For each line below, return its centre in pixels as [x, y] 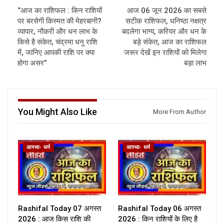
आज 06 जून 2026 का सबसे [167, 11]
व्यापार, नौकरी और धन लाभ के [57, 32]
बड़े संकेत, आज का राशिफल [170, 42]
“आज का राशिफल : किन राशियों [60, 11]
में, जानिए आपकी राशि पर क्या [56, 53]
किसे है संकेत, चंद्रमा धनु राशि [57, 42]
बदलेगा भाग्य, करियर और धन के [164, 32]
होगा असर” [32, 63]
